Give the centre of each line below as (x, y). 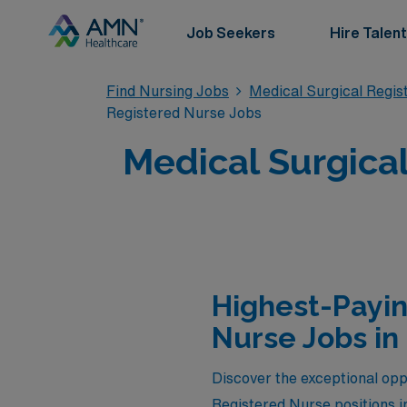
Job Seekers (231, 33)
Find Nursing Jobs (168, 91)
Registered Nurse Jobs (184, 113)
